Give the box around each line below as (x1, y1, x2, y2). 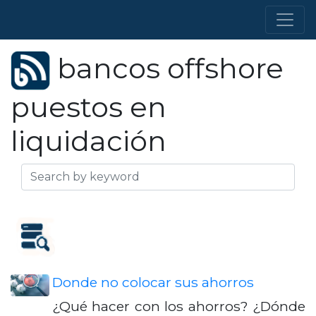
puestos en (11, 90, 166, 124)
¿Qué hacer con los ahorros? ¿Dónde (52, 298, 305, 315)
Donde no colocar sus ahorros (52, 274, 254, 291)
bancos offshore (50, 51, 284, 85)
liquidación (11, 123, 166, 158)
